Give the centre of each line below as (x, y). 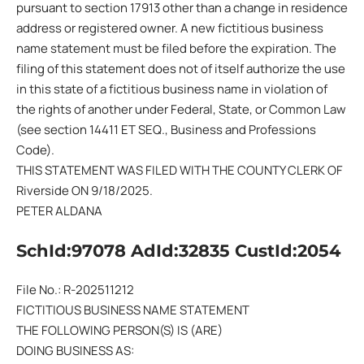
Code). (35, 150)
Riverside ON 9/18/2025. (84, 191)
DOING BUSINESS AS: (75, 351)
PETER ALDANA (59, 211)
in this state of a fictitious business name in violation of (172, 89)
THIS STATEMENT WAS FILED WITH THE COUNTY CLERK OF (180, 170)
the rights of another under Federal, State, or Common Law (181, 109)
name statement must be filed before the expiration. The (176, 48)
